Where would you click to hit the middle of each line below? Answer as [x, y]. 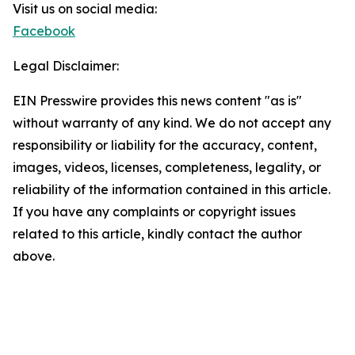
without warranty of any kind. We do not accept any [172, 123]
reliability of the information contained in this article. [172, 189]
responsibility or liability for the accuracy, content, [165, 145]
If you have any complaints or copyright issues [154, 212]
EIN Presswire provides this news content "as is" [157, 101]
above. [34, 256]
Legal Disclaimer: [66, 66]
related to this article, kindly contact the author [157, 234]
